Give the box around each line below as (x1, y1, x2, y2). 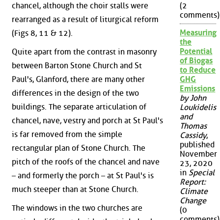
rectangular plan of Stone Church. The (12, 143, 145, 153)
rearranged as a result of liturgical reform (12, 15, 159, 25)
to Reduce (180, 65, 216, 75)
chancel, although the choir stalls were (12, 1, 148, 11)
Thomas (180, 121, 207, 131)
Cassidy (180, 131, 207, 140)
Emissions (180, 84, 216, 94)
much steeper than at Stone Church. (12, 184, 138, 194)
